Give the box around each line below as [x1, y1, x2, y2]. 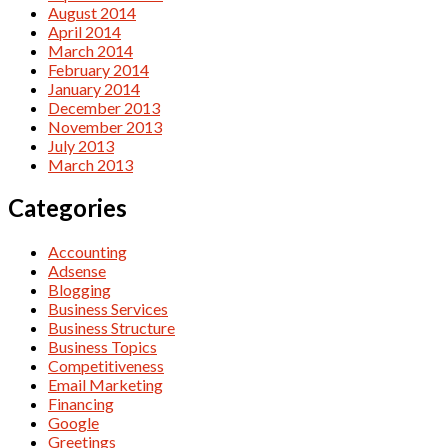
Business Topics [48, 337, 157, 357]
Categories [8, 193, 127, 223]
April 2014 [48, 21, 121, 41]
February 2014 [48, 59, 149, 79]
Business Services [48, 299, 168, 319]
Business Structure [48, 318, 175, 338]
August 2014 [48, 2, 136, 22]
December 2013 [48, 97, 160, 117]
